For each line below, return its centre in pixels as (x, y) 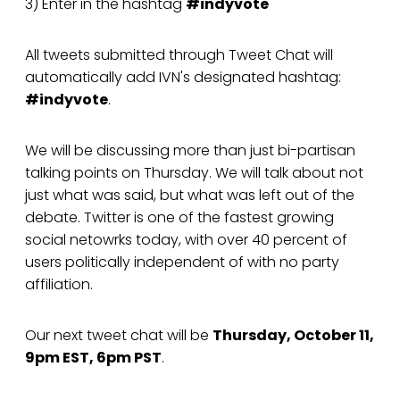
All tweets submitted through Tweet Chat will (179, 55)
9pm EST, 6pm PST (93, 358)
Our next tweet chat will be (119, 336)
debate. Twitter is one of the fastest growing (179, 218)
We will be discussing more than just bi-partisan (190, 151)
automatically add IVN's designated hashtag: (183, 78)
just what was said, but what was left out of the (190, 196)
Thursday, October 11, (293, 336)
